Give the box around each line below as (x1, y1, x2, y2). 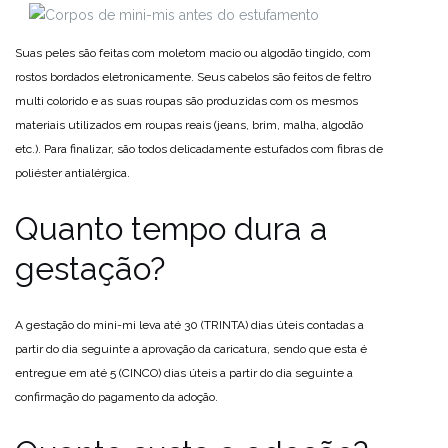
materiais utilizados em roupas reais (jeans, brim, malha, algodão (15, 118, 363, 132)
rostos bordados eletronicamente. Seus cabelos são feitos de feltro (15, 70, 371, 84)
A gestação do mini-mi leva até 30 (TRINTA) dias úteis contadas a (15, 318, 364, 332)
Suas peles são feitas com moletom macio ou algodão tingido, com (15, 46, 371, 60)
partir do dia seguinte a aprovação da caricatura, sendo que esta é (15, 342, 367, 356)
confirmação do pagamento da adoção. (15, 390, 218, 404)
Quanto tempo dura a (15, 210, 328, 247)
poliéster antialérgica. (15, 166, 130, 180)
